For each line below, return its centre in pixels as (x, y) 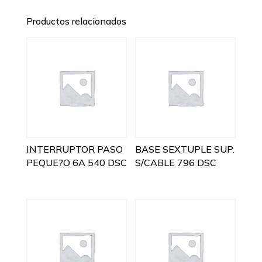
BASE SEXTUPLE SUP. (185, 149)
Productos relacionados (76, 21)
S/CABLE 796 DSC (176, 163)
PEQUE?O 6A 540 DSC (76, 163)
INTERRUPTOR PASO (74, 149)
